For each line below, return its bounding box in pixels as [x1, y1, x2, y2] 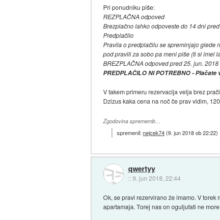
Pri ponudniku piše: [103, 3, 155, 12]
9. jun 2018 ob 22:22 [168, 128, 217, 137]
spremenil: [117, 128, 143, 137]
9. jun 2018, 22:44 [132, 174, 181, 183]
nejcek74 [143, 128, 165, 137]
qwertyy [128, 163, 155, 174]
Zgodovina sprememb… [103, 117, 161, 125]
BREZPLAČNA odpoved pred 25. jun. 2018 [103, 59, 219, 68]
